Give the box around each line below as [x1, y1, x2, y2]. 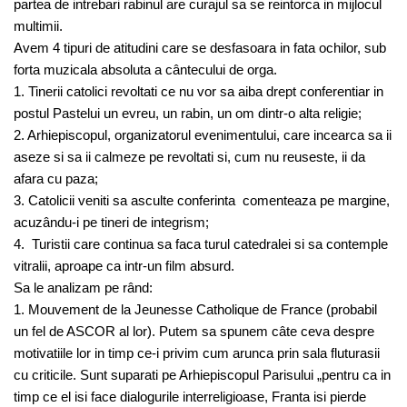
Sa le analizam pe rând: [14, 280, 153, 295]
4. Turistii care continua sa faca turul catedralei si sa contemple [14, 236, 388, 252]
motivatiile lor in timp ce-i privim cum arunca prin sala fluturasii [14, 345, 380, 361]
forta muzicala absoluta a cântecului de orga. [14, 62, 277, 77]
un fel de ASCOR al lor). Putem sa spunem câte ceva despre [14, 323, 374, 339]
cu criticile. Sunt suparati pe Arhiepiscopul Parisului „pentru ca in [14, 367, 391, 382]
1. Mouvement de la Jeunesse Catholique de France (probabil [14, 302, 377, 317]
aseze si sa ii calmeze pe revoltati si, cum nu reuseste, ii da [14, 149, 365, 164]
